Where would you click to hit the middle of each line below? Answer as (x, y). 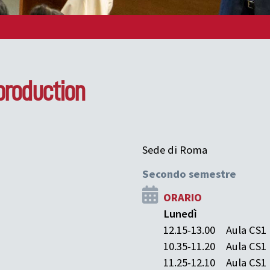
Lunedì (180, 214)
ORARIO (183, 197)
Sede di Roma (175, 150)
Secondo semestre (189, 174)
